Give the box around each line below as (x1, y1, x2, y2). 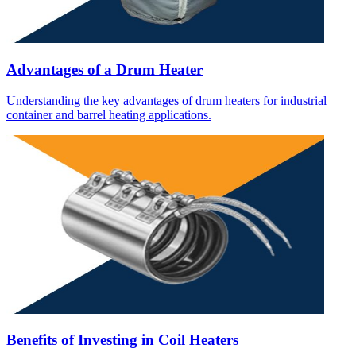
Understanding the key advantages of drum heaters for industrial (6, 93, 327, 107)
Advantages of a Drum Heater (6, 60, 203, 78)
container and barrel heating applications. (6, 107, 211, 122)
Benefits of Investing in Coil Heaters (6, 331, 238, 349)
